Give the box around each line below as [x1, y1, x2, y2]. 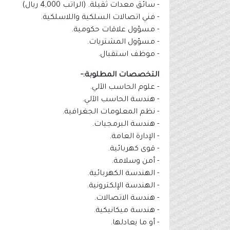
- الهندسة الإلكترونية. [87, 182, 159, 191]
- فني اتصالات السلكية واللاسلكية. [41, 14, 159, 23]
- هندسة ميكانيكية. [93, 207, 159, 216]
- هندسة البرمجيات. [92, 121, 159, 129]
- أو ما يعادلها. [110, 219, 159, 228]
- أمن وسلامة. [111, 158, 159, 166]
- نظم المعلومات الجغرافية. [62, 108, 159, 117]
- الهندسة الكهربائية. [87, 170, 159, 179]
